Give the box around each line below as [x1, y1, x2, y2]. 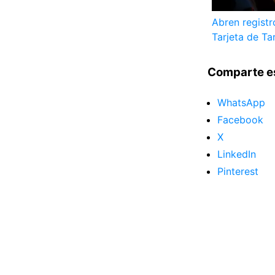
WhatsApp [217, 96, 265, 109]
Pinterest [217, 165, 258, 177]
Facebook [217, 113, 263, 126]
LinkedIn [217, 147, 256, 160]
